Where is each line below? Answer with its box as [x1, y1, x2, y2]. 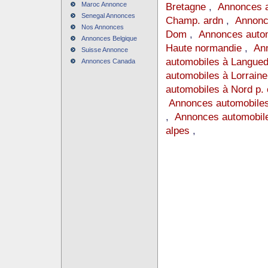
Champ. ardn [165, 14, 223, 26]
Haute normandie [165, 42, 242, 54]
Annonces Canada [81, 57, 135, 65]
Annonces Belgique [81, 35, 137, 42]
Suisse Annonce [81, 46, 128, 53]
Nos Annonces [81, 23, 124, 31]
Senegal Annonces [81, 12, 135, 19]
